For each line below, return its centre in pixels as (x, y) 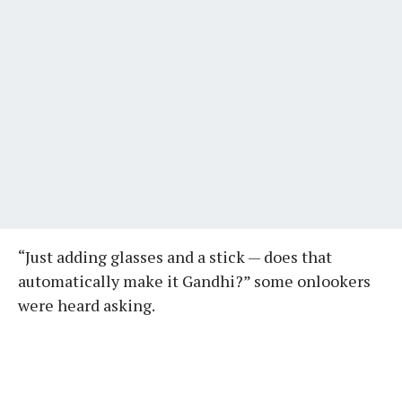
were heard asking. (87, 305)
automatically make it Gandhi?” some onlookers (194, 280)
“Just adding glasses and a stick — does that (175, 256)
